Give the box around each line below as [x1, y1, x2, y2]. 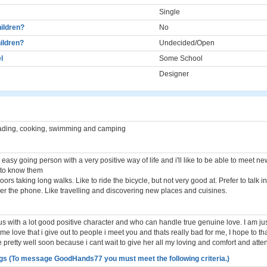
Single [159, 8, 180, 16]
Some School [159, 54, 203, 63]
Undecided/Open [159, 39, 215, 47]
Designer [159, 70, 189, 78]
